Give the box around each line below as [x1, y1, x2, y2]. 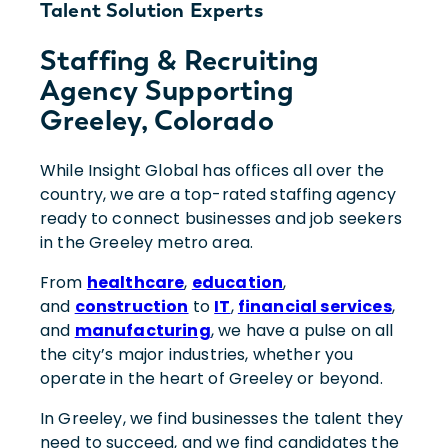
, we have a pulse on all [210, 318, 394, 342]
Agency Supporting [40, 72, 294, 107]
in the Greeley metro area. [40, 230, 254, 254]
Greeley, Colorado [40, 102, 274, 137]
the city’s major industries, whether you [40, 342, 354, 366]
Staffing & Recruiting [40, 42, 320, 77]
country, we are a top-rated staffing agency [40, 182, 396, 206]
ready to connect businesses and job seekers [40, 206, 402, 230]
